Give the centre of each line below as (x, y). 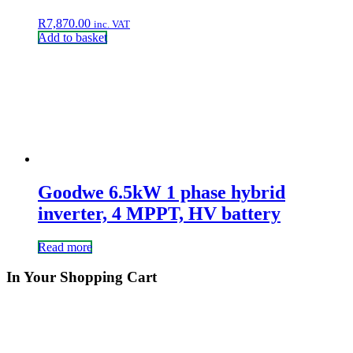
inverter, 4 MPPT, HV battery (159, 213)
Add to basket (72, 37)
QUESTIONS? (63, 339)
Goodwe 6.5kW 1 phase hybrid (162, 192)
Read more (65, 247)
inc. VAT (112, 24)
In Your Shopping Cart (82, 277)
